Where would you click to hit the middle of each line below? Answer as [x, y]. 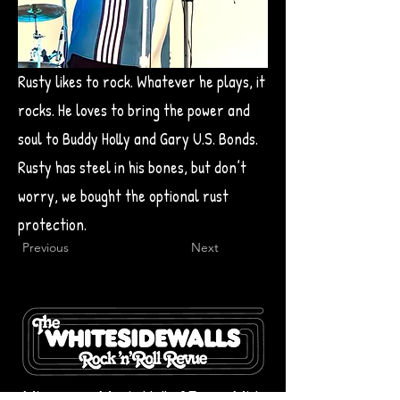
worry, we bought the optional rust [123, 196]
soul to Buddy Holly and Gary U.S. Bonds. [138, 139]
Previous [46, 247]
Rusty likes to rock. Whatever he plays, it [142, 82]
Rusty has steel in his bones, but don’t [132, 167]
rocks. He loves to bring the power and [134, 110]
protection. [52, 225]
